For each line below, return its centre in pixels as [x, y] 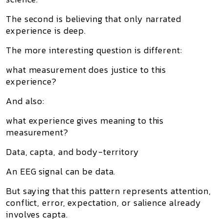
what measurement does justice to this [86, 70]
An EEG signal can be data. [61, 171]
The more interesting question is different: [94, 50]
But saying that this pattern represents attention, [109, 191]
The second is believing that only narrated [94, 19]
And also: [25, 101]
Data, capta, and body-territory [73, 152]
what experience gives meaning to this [85, 120]
